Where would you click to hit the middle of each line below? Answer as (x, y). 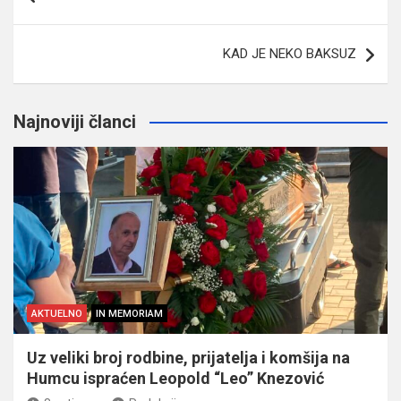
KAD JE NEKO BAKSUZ (290, 53)
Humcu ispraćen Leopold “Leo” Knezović (175, 378)
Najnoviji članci (75, 121)
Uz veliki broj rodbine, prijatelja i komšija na (188, 357)
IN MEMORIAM (129, 313)
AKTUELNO (57, 313)
